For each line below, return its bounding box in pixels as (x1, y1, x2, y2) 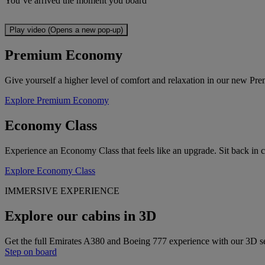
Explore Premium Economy (5, 95, 109, 106)
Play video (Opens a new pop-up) (9, 25, 123, 34)
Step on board (5, 246, 57, 257)
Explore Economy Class (5, 166, 95, 176)
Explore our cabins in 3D (5, 208, 156, 224)
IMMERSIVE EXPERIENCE (5, 186, 119, 196)
